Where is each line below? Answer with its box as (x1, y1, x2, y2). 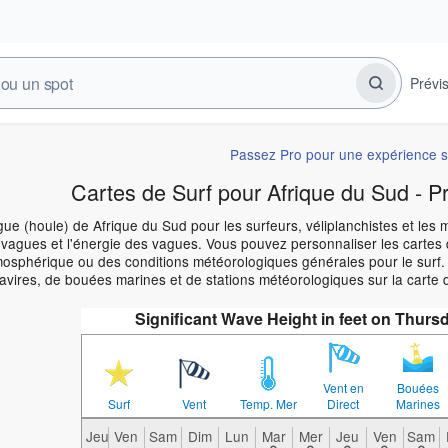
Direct (327, 395, 360, 413)
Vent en (322, 379, 364, 397)
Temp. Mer (239, 395, 297, 413)
